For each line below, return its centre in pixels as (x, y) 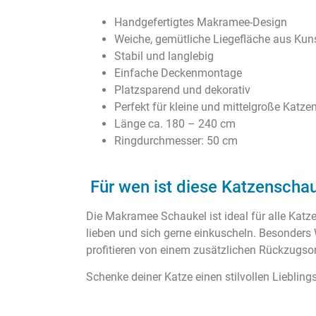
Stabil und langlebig (164, 56)
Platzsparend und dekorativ (182, 90)
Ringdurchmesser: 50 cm (176, 141)
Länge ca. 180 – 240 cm (175, 124)
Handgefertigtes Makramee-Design (201, 23)
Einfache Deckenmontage (178, 73)
